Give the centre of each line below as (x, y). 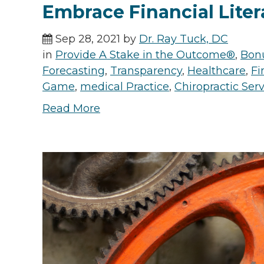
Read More (71, 109)
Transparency (146, 71)
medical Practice (125, 87)
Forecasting (74, 71)
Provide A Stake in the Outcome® (145, 55)
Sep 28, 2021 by (96, 39)
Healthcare (217, 71)
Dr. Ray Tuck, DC (184, 39)
